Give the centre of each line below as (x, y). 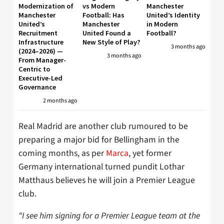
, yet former (150, 153)
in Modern (162, 24)
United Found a (107, 33)
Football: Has (103, 15)
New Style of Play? (111, 42)
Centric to (34, 69)
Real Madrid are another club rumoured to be (103, 126)
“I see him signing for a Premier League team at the (109, 216)
